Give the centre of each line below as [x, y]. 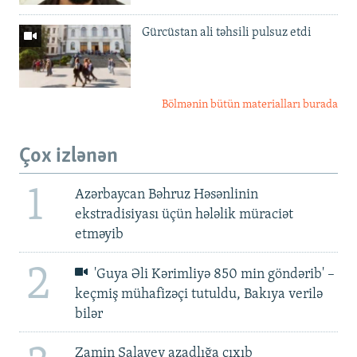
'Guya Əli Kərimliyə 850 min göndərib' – [213, 275]
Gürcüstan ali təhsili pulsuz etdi [227, 33]
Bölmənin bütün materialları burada [250, 104]
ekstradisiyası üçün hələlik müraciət [184, 214]
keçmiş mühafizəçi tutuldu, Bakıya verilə [198, 295]
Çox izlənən [69, 156]
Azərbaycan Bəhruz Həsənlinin [166, 194]
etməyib [99, 234]
